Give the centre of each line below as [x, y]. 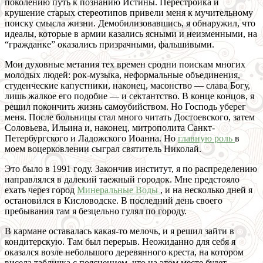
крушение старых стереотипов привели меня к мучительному [129, 13]
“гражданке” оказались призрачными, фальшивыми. [109, 45]
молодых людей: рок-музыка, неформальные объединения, [122, 75]
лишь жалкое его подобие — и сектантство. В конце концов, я [129, 96]
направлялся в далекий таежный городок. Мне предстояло [122, 180]
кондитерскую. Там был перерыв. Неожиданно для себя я [120, 242]
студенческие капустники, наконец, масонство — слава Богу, [127, 86]
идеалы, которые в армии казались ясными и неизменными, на [131, 34]
